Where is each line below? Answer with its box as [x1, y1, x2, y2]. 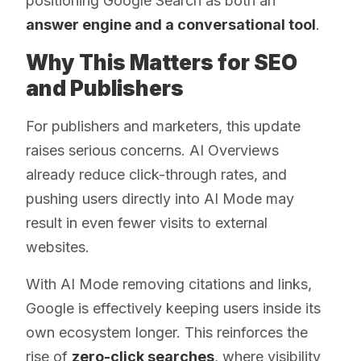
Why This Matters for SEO [26, 49, 297, 75]
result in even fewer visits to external [26, 214, 268, 231]
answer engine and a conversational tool [26, 15, 316, 33]
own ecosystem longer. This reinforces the [26, 323, 308, 341]
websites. [26, 238, 89, 255]
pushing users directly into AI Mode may [26, 189, 294, 207]
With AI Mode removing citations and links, [26, 275, 312, 293]
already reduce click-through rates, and [26, 165, 287, 183]
